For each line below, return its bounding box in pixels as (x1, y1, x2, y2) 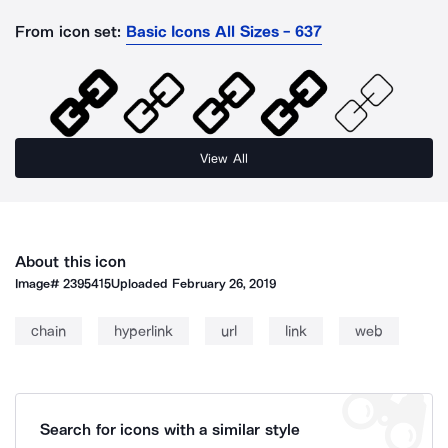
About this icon (15, 252, 127, 271)
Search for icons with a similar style (40, 420, 300, 439)
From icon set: (15, 22, 122, 41)
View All (200, 150, 248, 166)
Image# (15, 276, 64, 291)
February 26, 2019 (171, 276, 277, 291)
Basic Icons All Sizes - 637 (125, 22, 322, 41)
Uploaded (111, 276, 172, 291)
